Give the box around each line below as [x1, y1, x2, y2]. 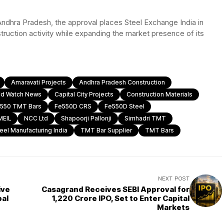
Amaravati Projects [11, 78, 66, 86]
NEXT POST [158, 175, 189, 182]
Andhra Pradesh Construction [79, 78, 165, 86]
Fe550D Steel [104, 102, 144, 110]
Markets [157, 202, 189, 212]
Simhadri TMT [124, 114, 166, 122]
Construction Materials [126, 90, 192, 98]
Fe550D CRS [54, 102, 91, 110]
